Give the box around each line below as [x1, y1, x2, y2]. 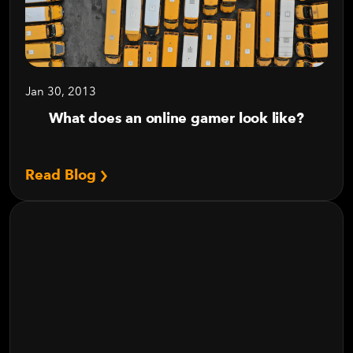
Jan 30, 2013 [25, 84, 96, 98]
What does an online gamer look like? [49, 110, 304, 126]
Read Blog [25, 166, 100, 183]
